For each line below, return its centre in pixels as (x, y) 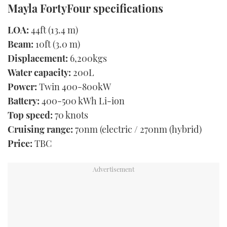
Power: (22, 87)
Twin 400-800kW (74, 87)
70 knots (70, 115)
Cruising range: (40, 129)
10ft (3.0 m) (57, 44)
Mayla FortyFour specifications (85, 8)
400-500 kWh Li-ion (82, 101)
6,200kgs (87, 59)
